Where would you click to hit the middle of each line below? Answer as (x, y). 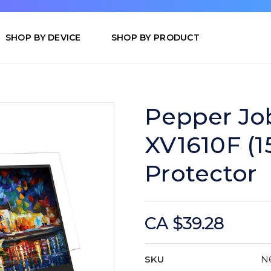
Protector (201, 174)
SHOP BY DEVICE (43, 38)
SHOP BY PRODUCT (155, 38)
